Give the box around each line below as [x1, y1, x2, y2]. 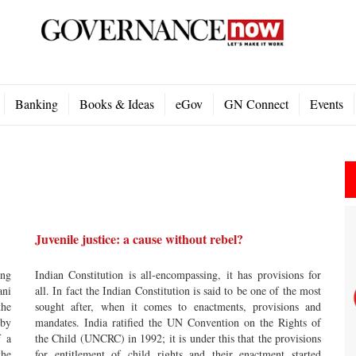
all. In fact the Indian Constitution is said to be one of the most [35, 283, 321, 298]
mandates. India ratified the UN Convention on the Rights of [35, 315, 321, 330]
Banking [15, 95, 58, 112]
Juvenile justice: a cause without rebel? [35, 230, 243, 248]
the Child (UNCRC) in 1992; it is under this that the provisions [35, 331, 321, 346]
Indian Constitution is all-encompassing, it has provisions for [35, 267, 321, 282]
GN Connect [224, 95, 288, 112]
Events [310, 95, 343, 112]
